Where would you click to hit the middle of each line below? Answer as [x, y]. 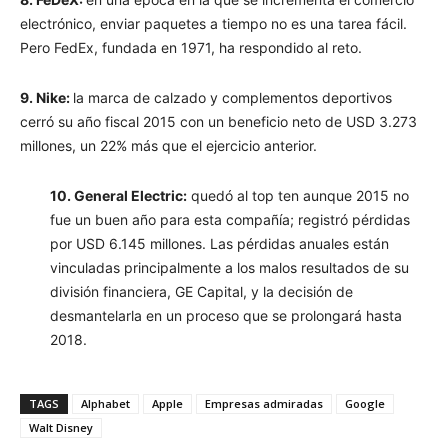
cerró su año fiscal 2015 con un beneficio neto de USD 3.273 [218, 121]
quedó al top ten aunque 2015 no [298, 195]
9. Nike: [46, 97]
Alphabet [105, 403]
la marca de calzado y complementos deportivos [232, 97]
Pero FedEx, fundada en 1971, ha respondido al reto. [191, 47]
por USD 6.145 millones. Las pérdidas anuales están [219, 243]
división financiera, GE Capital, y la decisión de [201, 291]
